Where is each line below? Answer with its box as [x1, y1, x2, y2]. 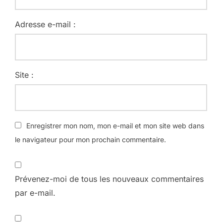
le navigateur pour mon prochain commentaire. [15, 135, 166, 144]
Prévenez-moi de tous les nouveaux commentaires [15, 173, 204, 184]
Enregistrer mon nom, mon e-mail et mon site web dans [26, 121, 204, 130]
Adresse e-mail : [15, 19, 76, 29]
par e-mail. [15, 187, 55, 198]
